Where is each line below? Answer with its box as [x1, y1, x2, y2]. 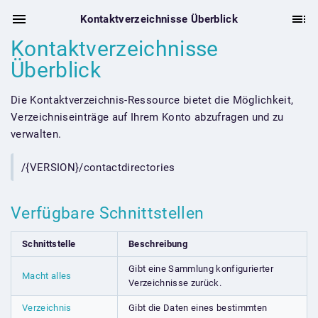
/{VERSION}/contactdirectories [21, 160, 175, 174]
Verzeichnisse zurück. [128, 277, 221, 288]
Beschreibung [128, 238, 187, 249]
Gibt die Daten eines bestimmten [128, 302, 268, 313]
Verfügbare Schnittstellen [11, 203, 209, 222]
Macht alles [22, 270, 72, 281]
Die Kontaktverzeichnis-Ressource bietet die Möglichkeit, [11, 94, 294, 106]
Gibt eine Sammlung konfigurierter [128, 263, 273, 274]
